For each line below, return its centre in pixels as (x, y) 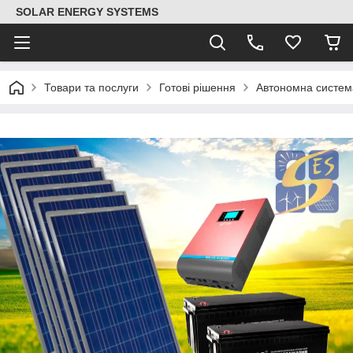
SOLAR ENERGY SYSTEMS (87, 12)
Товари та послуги (91, 87)
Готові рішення (197, 87)
